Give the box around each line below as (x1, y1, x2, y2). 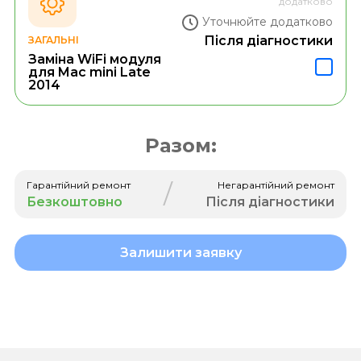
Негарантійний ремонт (218, 178, 335, 191)
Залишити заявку (119, 244, 242, 260)
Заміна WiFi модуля (27, 51, 161, 67)
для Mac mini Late (27, 64, 151, 80)
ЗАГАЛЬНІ (27, 33, 79, 46)
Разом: (144, 133, 217, 157)
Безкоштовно (26, 193, 122, 210)
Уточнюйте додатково (202, 15, 334, 30)
